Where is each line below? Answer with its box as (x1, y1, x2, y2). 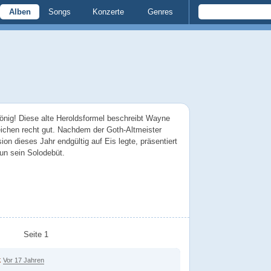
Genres (147, 7, 173, 16)
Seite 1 (23, 229, 48, 239)
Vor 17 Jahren (3, 256, 44, 264)
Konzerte (93, 7, 124, 16)
